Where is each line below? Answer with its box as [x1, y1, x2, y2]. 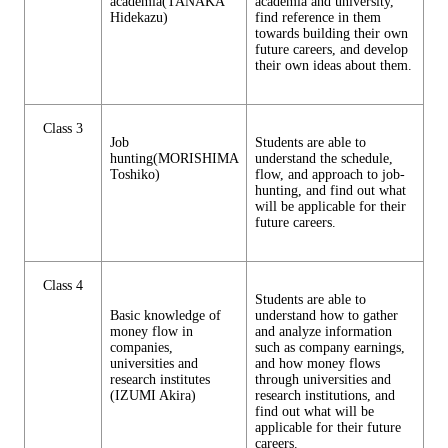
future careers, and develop [255, 41, 408, 57]
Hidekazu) [110, 9, 168, 25]
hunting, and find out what [255, 182, 406, 198]
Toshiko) [110, 166, 160, 182]
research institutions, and [255, 387, 395, 403]
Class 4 [43, 277, 83, 293]
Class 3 [43, 120, 83, 136]
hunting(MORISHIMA [110, 150, 238, 166]
